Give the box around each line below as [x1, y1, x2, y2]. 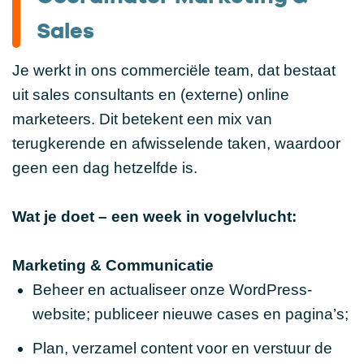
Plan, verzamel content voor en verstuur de [32, 339, 332, 357]
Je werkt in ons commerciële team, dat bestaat [12, 62, 336, 80]
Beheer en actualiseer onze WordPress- [32, 281, 312, 299]
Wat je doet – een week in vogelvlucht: [12, 208, 297, 226]
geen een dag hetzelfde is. [12, 159, 197, 177]
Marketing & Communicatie [12, 257, 214, 275]
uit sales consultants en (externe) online [12, 86, 289, 104]
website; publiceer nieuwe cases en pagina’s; [32, 305, 349, 323]
